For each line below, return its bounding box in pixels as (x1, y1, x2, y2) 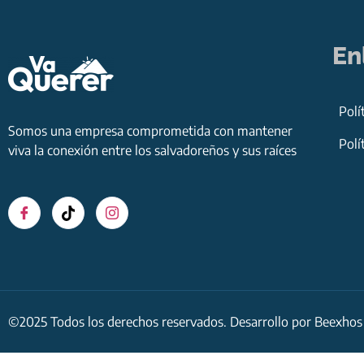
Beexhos (314, 313, 362, 330)
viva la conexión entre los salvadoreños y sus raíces (8, 141, 297, 158)
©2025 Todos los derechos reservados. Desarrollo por (8, 313, 314, 330)
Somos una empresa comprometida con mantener (8, 122, 292, 139)
